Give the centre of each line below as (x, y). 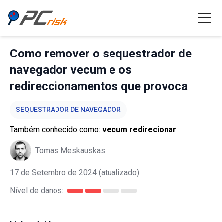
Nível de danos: (37, 191)
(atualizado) (118, 173)
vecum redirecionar (139, 130)
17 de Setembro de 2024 (53, 173)
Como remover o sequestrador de (101, 54)
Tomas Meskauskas (70, 150)
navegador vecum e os (71, 70)
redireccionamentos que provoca (99, 86)
